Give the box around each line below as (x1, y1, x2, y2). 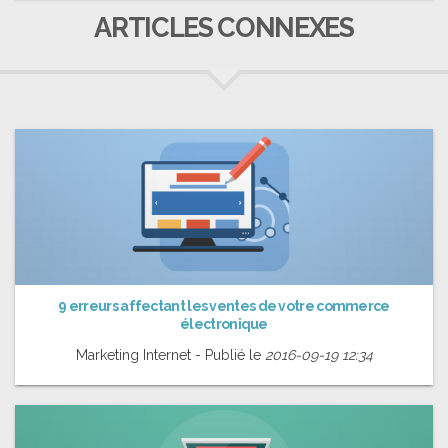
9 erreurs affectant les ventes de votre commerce (58, 298, 390, 315)
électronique (180, 316, 268, 333)
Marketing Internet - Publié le (75, 347, 265, 364)
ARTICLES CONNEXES (94, 11, 354, 43)
